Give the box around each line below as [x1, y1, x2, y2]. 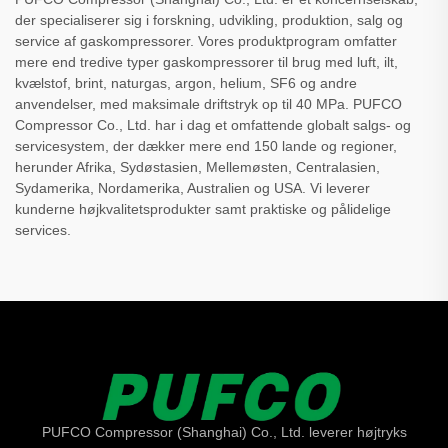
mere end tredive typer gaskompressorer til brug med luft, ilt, [15, 53, 398, 70]
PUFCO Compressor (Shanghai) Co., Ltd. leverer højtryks [41, 423, 407, 440]
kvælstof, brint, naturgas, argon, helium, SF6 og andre [15, 74, 357, 91]
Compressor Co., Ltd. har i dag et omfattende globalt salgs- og [15, 116, 411, 133]
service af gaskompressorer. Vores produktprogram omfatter [15, 32, 397, 49]
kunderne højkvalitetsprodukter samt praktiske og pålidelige [15, 200, 391, 217]
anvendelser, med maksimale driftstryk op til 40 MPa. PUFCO [15, 95, 402, 112]
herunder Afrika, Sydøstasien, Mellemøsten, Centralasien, [15, 158, 380, 175]
